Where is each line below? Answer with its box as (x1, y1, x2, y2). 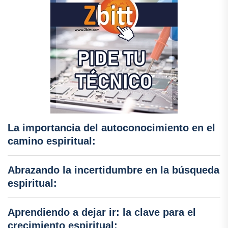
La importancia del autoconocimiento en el (8, 122, 215, 133)
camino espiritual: (8, 135, 96, 147)
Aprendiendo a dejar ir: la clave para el (8, 207, 196, 218)
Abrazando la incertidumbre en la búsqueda (8, 164, 219, 176)
